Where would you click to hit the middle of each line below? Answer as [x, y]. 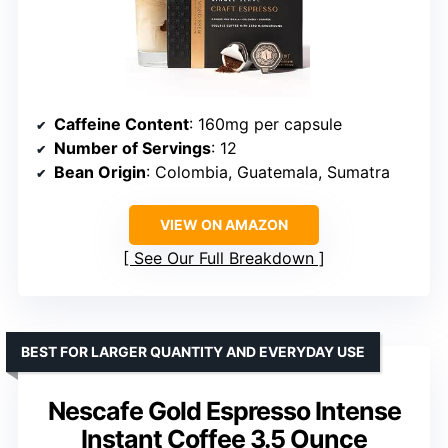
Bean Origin [100, 171]
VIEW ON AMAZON [224, 224]
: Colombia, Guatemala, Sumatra [268, 171]
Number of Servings [132, 147]
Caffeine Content [121, 123]
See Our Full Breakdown [224, 257]
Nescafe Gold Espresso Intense [224, 410]
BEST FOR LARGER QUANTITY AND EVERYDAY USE [193, 351]
